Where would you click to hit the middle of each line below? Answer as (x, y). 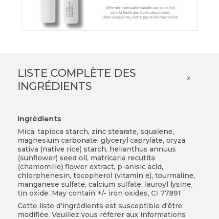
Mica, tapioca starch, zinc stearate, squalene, (96, 131)
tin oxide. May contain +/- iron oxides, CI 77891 (99, 193)
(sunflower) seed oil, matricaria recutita (86, 158)
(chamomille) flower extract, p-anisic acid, (90, 166)
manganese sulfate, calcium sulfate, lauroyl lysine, (105, 184)
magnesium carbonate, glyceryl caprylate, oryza (101, 140)
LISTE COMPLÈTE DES (77, 73)
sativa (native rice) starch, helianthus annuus (97, 149)
